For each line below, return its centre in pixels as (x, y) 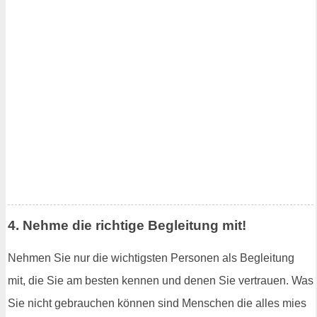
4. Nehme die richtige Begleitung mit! (127, 226)
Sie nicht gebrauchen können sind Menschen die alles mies (157, 303)
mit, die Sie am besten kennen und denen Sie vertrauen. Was (161, 280)
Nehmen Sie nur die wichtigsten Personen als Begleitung (151, 258)
